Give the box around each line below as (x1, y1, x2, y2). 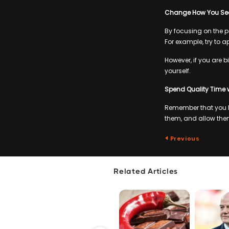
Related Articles (113, 168, 178, 176)
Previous (169, 134, 200, 143)
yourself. (165, 66, 191, 75)
